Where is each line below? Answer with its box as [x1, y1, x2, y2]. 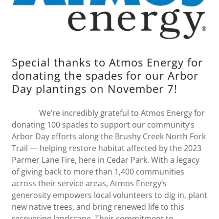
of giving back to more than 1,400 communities [12, 166, 184, 177]
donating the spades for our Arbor [12, 68, 198, 83]
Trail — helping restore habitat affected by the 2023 [12, 143, 201, 154]
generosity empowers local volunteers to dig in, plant [12, 190, 207, 201]
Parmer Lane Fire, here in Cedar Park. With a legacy [12, 154, 199, 166]
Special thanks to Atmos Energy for [12, 55, 203, 70]
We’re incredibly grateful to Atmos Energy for [12, 108, 205, 119]
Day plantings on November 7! [12, 81, 177, 96]
